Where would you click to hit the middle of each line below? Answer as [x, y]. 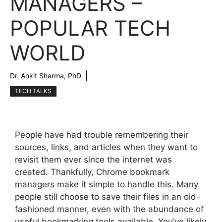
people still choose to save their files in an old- [108, 197]
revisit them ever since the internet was [93, 160]
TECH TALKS [33, 91]
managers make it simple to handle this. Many [107, 184]
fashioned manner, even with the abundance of [109, 209]
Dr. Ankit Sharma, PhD [46, 76]
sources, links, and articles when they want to [106, 147]
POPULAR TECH [90, 28]
